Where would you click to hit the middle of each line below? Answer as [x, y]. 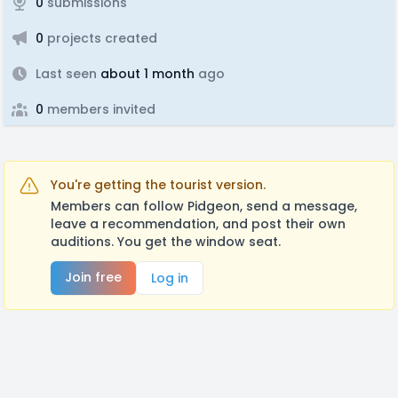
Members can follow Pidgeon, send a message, [204, 206]
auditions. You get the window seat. [166, 242]
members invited [99, 109]
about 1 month [146, 74]
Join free [93, 277]
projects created [100, 38]
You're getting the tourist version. [158, 185]
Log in [170, 278]
